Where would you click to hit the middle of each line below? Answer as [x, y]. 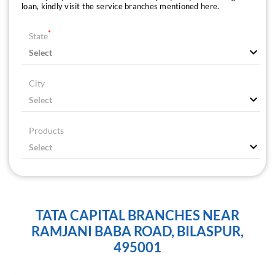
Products [46, 131]
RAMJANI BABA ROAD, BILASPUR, [137, 231]
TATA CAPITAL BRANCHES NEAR [137, 215]
